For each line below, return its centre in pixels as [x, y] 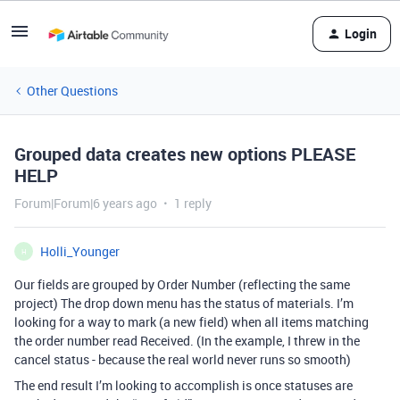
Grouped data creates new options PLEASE [185, 154]
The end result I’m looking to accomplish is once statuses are [183, 385]
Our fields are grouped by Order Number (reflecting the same [182, 284]
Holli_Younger [80, 251]
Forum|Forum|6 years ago [86, 203]
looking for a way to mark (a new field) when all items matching [192, 322]
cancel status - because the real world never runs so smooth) [183, 359]
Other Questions [72, 91]
